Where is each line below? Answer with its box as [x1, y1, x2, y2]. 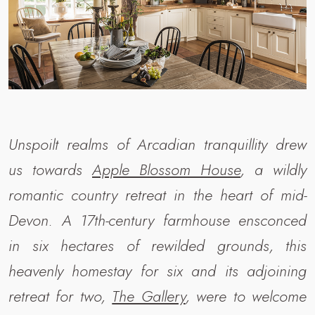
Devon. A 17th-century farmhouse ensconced [8, 208, 307, 231]
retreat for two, [8, 284, 112, 307]
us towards [8, 157, 92, 181]
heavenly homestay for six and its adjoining [8, 259, 307, 282]
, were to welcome [185, 284, 307, 307]
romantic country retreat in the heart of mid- [8, 183, 307, 206]
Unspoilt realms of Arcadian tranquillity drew [8, 132, 307, 155]
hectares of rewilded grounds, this [48, 233, 307, 257]
